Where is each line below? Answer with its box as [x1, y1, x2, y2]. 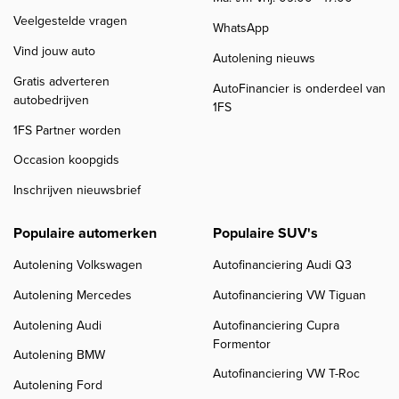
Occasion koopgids [13, 151, 119, 170]
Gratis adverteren [13, 72, 110, 92]
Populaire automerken [13, 222, 157, 243]
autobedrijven [13, 91, 89, 110]
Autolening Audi [13, 315, 102, 335]
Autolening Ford [13, 376, 102, 395]
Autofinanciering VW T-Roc [213, 364, 360, 384]
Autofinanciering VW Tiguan [213, 286, 366, 305]
